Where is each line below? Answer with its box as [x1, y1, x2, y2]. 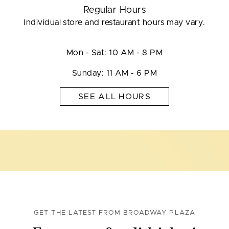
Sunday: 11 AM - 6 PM [72, 69, 157, 77]
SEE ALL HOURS [78, 93, 151, 101]
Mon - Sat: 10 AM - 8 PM [66, 49, 163, 57]
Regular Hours [83, 6, 146, 15]
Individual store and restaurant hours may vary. [24, 18, 205, 27]
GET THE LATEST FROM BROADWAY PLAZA [34, 210, 195, 216]
